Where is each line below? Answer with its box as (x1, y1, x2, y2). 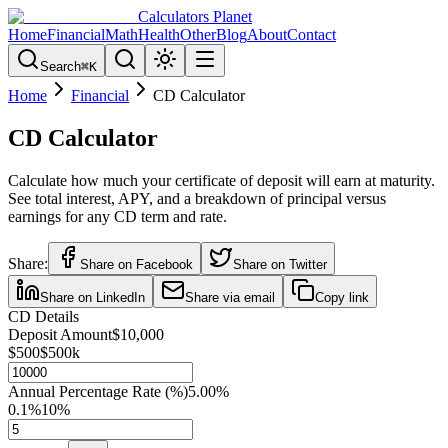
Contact (287, 26, 336, 43)
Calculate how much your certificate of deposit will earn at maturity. (8, 171, 435, 189)
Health (138, 26, 180, 43)
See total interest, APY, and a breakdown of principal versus (8, 189, 386, 207)
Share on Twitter (233, 256, 327, 272)
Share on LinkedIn (40, 289, 145, 305)
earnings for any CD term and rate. (8, 207, 227, 225)
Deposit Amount (8, 325, 112, 343)
